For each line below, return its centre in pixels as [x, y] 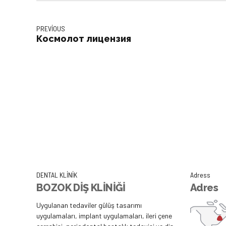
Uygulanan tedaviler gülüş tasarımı [89, 205]
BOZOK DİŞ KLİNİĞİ [81, 188]
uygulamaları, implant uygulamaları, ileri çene [104, 216]
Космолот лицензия [84, 39]
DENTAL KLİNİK [57, 175]
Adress [200, 175]
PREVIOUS [51, 29]
